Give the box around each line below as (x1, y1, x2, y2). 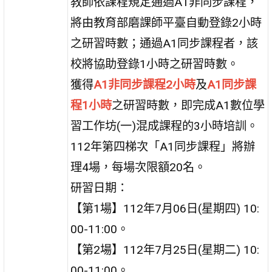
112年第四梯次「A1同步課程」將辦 (70, 139, 256, 154)
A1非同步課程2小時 (93, 77, 196, 92)
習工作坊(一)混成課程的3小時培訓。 (70, 118, 259, 133)
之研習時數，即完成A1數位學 (112, 98, 265, 112)
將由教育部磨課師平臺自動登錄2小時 (70, 15, 262, 30)
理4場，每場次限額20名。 (70, 160, 206, 174)
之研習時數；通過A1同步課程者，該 (70, 36, 259, 50)
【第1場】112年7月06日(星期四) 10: (70, 201, 260, 216)
